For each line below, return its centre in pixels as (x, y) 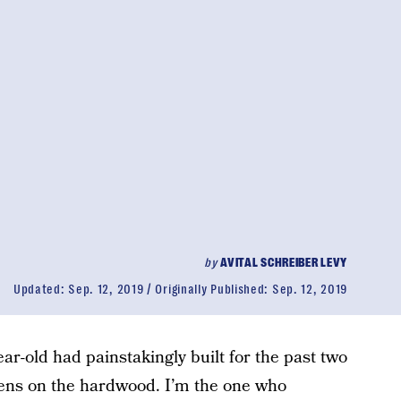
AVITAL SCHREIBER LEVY (284, 262)
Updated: (41, 289)
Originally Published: (213, 289)
